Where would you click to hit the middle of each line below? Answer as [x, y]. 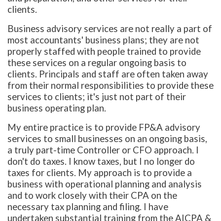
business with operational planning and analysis [105, 184]
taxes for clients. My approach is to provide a [100, 173]
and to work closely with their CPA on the [92, 196]
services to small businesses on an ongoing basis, [107, 139]
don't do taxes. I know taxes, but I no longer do [101, 162]
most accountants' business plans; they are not [103, 40]
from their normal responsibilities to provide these [110, 86]
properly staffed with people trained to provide [104, 52]
